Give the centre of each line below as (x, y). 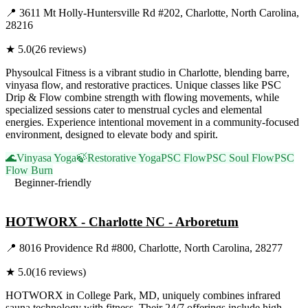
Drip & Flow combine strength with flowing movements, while (142, 97)
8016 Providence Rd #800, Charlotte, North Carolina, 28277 (151, 248)
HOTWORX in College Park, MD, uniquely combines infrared (143, 296)
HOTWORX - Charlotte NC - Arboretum (122, 221)
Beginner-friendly (53, 182)
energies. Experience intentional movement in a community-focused (152, 122)
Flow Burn (29, 170)
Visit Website (34, 195)
